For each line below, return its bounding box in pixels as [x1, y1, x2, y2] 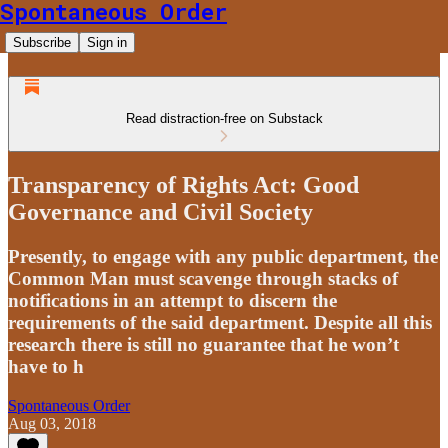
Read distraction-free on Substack [125, 111, 323, 126]
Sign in [87, 35, 127, 50]
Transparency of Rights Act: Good [8, 171, 359, 198]
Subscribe [13, 35, 71, 50]
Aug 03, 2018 [8, 414, 96, 432]
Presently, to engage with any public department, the [8, 245, 438, 267]
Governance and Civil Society [8, 198, 313, 225]
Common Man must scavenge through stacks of [8, 267, 398, 289]
